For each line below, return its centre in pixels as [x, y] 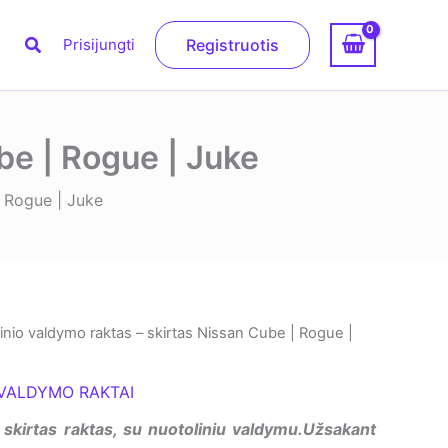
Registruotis [233, 45]
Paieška [56, 42]
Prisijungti [99, 44]
